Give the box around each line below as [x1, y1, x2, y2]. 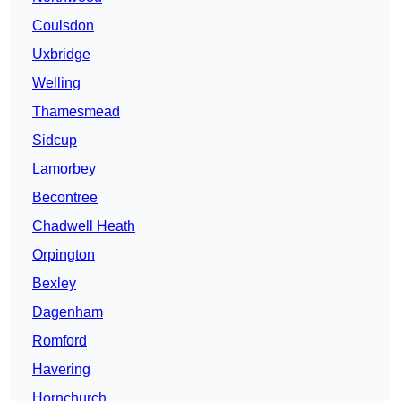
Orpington [32, 247, 95, 263]
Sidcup [32, 132, 77, 149]
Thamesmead [32, 104, 120, 120]
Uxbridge [32, 47, 90, 63]
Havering [32, 362, 90, 378]
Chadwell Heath [32, 218, 135, 235]
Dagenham [32, 304, 103, 320]
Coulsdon [32, 18, 94, 34]
